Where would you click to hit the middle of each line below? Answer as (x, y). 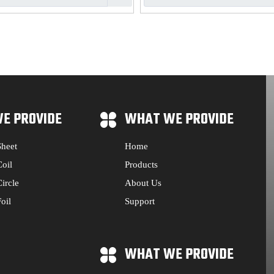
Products (141, 165)
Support (139, 201)
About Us (143, 183)
